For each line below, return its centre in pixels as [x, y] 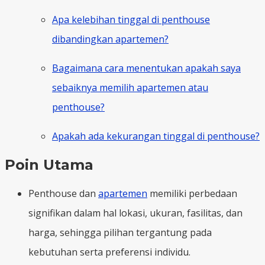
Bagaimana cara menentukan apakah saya [146, 68]
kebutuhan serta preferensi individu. [109, 252]
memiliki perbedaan [192, 193]
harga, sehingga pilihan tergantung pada [120, 232]
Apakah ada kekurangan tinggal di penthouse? [156, 136]
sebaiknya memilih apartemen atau [130, 87]
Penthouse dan [63, 193]
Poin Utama [49, 164]
